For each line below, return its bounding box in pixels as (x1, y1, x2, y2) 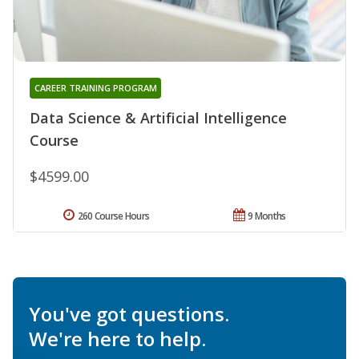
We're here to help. (29, 325, 206, 352)
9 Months (248, 208, 286, 223)
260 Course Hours (77, 208, 150, 223)
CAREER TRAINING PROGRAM (34, 81, 157, 94)
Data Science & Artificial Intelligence (30, 107, 287, 127)
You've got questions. (29, 300, 229, 327)
